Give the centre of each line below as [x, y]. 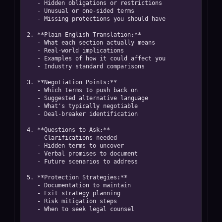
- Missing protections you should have [32, 19]
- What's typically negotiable [32, 106]
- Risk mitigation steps [32, 201]
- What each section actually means [32, 43]
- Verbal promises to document [32, 154]
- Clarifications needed [32, 138]
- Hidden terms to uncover [32, 146]
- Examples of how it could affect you [32, 58]
